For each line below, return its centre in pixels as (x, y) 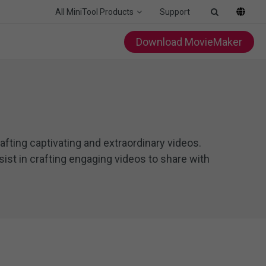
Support (175, 12)
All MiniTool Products (94, 12)
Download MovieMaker (189, 42)
